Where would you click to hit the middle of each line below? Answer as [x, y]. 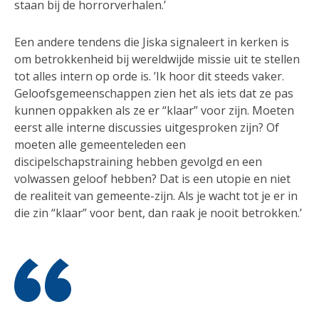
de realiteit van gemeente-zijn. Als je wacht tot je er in [156, 195]
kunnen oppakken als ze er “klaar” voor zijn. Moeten [154, 110]
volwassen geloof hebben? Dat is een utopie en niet [152, 178]
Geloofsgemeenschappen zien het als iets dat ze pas [154, 93]
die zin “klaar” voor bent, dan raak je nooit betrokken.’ [158, 213]
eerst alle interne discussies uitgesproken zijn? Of [147, 127]
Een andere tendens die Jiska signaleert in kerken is [152, 42]
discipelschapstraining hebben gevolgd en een [138, 161]
